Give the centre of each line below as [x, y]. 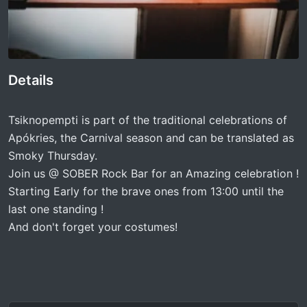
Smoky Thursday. [53, 155]
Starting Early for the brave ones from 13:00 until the [146, 191]
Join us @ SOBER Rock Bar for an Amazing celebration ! [153, 173]
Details [31, 80]
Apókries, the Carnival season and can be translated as [151, 137]
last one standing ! [56, 209]
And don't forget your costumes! [93, 226]
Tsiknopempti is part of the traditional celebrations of [148, 120]
